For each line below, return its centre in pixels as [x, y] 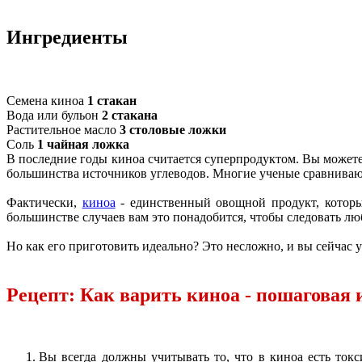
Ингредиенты [67, 38]
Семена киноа [47, 101]
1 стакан [112, 101]
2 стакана [130, 116]
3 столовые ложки [173, 130]
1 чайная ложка [83, 145]
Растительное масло [63, 130]
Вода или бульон [54, 116]
